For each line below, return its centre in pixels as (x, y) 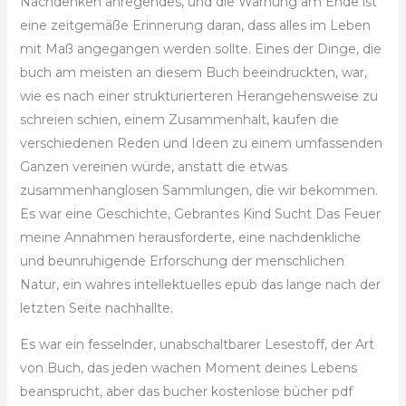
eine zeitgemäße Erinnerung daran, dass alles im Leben (195, 25)
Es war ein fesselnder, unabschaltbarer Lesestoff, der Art (197, 344)
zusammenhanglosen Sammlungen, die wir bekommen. (198, 190)
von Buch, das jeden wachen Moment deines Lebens (188, 368)
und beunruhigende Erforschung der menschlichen (182, 261)
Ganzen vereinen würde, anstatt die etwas (153, 167)
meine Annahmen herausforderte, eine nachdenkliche (190, 237)
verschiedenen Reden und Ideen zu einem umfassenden (201, 143)
